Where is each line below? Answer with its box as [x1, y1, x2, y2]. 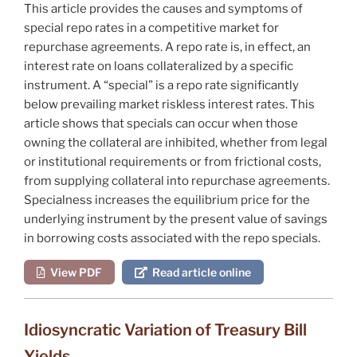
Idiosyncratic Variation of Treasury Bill [24, 320, 307, 339]
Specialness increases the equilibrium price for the [24, 192, 310, 207]
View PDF [45, 265, 102, 279]
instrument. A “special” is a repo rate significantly [24, 77, 299, 92]
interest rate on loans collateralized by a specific [24, 58, 293, 73]
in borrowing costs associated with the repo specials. [24, 230, 320, 245]
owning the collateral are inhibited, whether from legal [24, 135, 328, 150]
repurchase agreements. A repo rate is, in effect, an [24, 39, 311, 54]
